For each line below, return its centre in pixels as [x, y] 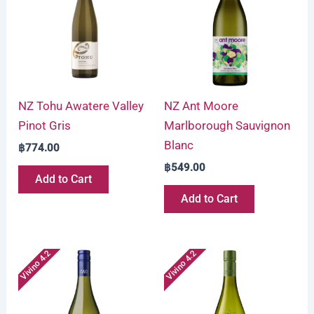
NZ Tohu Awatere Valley [81, 106]
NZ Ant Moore [201, 106]
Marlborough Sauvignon [227, 126]
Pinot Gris [45, 126]
